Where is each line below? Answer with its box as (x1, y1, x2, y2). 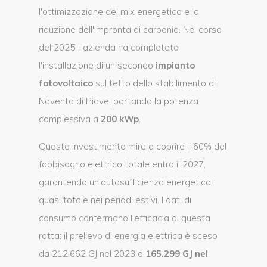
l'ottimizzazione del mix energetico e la (39, 6, 199, 17)
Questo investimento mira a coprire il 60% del (39, 141, 226, 152)
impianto (156, 60, 195, 71)
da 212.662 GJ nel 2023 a (39, 248, 145, 259)
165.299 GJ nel (145, 248, 208, 259)
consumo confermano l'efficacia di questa (39, 212, 210, 223)
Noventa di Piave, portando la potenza (39, 95, 198, 107)
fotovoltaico (39, 77, 93, 89)
